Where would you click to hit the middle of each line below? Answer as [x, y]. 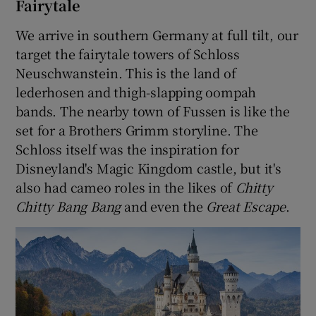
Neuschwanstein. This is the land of [126, 72]
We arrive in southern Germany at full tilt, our [157, 34]
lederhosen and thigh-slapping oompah [136, 91]
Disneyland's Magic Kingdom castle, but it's [148, 168]
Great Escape [246, 206]
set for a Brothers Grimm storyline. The [137, 129]
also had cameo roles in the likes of [126, 187]
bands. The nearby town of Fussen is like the [153, 110]
